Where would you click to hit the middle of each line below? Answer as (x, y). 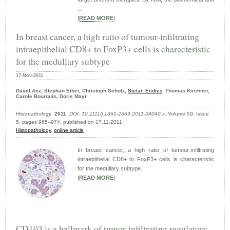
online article (69, 130)
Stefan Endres (145, 91)
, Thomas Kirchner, (186, 91)
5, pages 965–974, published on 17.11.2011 (69, 122)
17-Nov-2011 (30, 76)
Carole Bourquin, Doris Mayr (51, 97)
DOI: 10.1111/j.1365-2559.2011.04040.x (117, 114)
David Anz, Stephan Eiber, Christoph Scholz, (72, 91)
